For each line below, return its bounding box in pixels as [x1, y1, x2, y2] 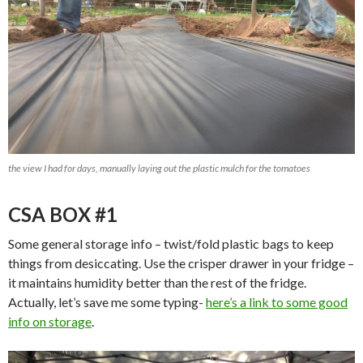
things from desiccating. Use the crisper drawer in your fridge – [8, 255, 354, 271]
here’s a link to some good [206, 294, 348, 310]
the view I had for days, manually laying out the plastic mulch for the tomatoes [8, 162, 310, 174]
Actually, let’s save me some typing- [8, 294, 206, 310]
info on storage [8, 314, 92, 329]
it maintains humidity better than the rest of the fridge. [8, 275, 306, 290]
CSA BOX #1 [8, 203, 117, 226]
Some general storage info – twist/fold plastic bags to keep [8, 236, 334, 251]
